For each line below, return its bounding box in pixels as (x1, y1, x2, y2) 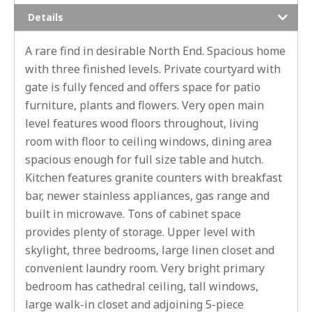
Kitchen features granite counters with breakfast (25, 169, 282, 185)
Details (28, 10, 63, 24)
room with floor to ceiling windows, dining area (25, 133, 272, 149)
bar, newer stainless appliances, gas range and (25, 187, 270, 203)
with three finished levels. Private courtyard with (25, 61, 281, 77)
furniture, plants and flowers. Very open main (25, 97, 264, 113)
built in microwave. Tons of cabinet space (25, 205, 241, 221)
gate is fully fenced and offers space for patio (25, 79, 260, 95)
